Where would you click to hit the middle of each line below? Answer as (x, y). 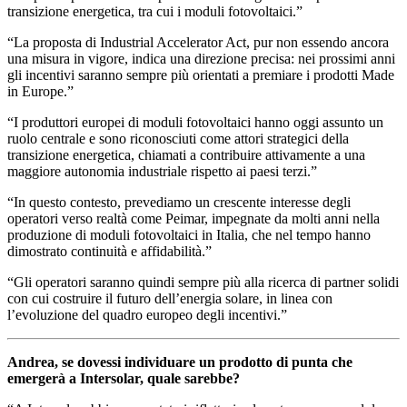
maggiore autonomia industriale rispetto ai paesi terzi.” (162, 171)
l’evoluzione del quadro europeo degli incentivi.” (147, 314)
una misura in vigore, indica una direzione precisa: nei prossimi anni (201, 58)
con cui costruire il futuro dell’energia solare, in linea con (170, 298)
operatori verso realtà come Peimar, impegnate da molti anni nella (194, 218)
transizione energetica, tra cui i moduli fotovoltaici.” (155, 11)
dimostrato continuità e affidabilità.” (109, 251)
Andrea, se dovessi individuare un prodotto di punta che (180, 362)
